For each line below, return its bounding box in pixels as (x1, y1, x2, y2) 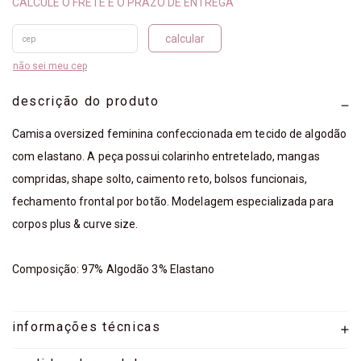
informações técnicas (12, 319, 161, 335)
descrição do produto (12, 93, 160, 110)
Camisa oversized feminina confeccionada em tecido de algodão (12, 127, 347, 141)
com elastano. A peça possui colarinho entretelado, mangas (12, 150, 320, 164)
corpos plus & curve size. (12, 218, 139, 231)
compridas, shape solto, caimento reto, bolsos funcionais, (12, 172, 307, 186)
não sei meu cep (13, 60, 87, 73)
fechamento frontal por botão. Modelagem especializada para (12, 195, 334, 209)
